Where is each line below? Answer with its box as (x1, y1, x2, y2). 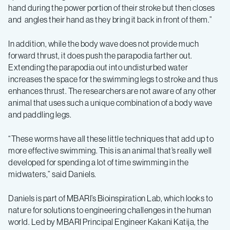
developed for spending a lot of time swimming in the (8, 157, 188, 167)
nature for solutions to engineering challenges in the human (8, 204, 212, 215)
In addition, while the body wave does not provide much (8, 38, 199, 49)
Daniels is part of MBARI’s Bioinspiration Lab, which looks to (8, 193, 213, 203)
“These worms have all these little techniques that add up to (8, 133, 214, 144)
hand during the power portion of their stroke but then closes (8, 2, 215, 13)
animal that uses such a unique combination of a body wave (8, 97, 213, 108)
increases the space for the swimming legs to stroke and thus (8, 73, 218, 84)
